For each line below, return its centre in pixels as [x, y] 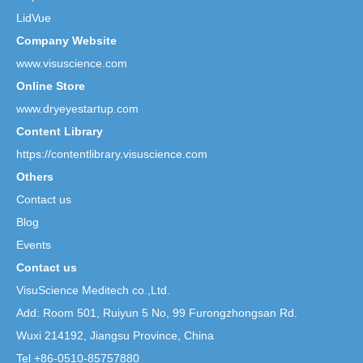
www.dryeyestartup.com [77, 109]
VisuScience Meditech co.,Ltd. [93, 290]
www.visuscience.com [72, 64]
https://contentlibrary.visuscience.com [112, 154]
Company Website [66, 41]
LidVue [34, 18]
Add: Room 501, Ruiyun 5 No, [94, 313]
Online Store [51, 86]
